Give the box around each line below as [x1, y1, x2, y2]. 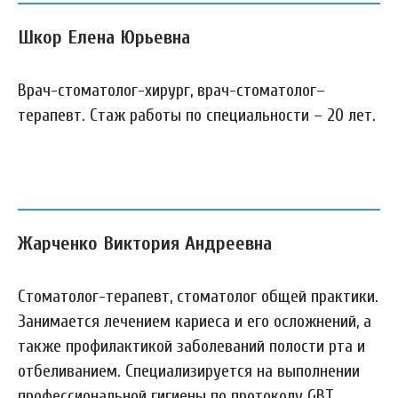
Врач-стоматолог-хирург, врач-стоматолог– [18, 80, 325, 100]
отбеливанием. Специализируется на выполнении [18, 361, 360, 381]
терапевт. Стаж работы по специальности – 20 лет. [18, 105, 376, 125]
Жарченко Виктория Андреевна [18, 232, 272, 255]
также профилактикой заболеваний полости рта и [18, 336, 365, 356]
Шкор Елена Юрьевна [18, 26, 190, 49]
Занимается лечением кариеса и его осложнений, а [18, 311, 371, 331]
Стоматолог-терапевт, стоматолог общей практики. [18, 286, 378, 306]
